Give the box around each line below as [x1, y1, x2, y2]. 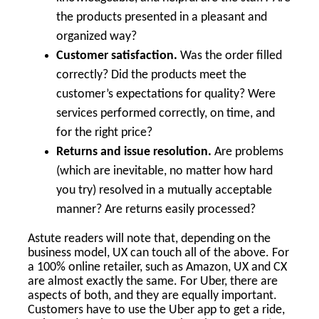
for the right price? [56, 126, 152, 140]
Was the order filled [177, 49, 282, 63]
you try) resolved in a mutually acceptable [56, 184, 272, 197]
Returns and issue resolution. [56, 145, 211, 159]
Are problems [211, 145, 283, 159]
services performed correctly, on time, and [56, 107, 275, 120]
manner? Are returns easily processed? [56, 203, 256, 216]
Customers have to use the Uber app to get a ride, [28, 303, 285, 317]
